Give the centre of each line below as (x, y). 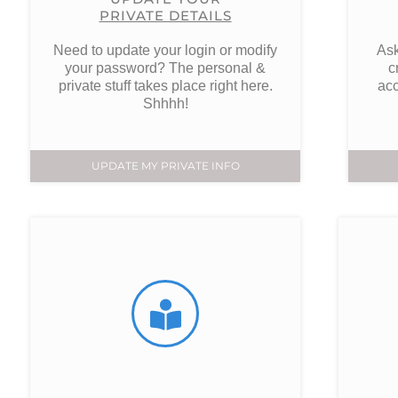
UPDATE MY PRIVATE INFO (165, 166)
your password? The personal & (166, 68)
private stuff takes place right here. (165, 86)
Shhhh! (165, 103)
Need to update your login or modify (166, 50)
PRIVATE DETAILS (165, 16)
